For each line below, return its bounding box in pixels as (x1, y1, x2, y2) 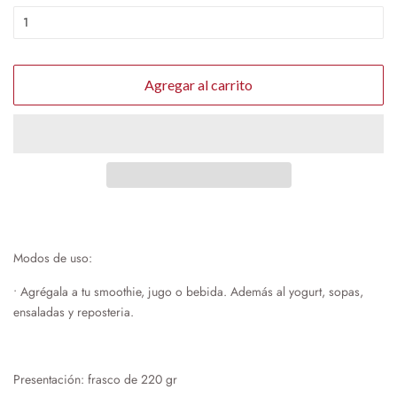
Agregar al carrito (144, 75, 253, 93)
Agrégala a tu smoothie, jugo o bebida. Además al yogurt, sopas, (20, 282, 363, 300)
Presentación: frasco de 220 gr (13, 370, 177, 388)
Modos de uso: (13, 248, 92, 267)
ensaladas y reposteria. (13, 302, 134, 321)
